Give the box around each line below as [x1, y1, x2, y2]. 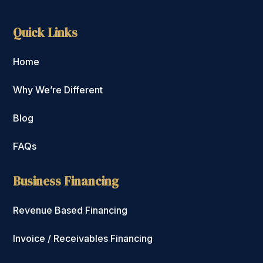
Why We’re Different [13, 84, 103, 96]
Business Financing [13, 173, 119, 190]
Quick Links [13, 24, 78, 42]
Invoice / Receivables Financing [13, 232, 153, 245]
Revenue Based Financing [13, 204, 128, 217]
